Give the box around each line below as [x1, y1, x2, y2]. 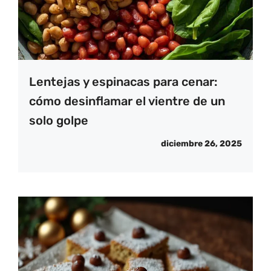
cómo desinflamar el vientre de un [29, 94, 225, 109]
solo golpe [29, 113, 88, 128]
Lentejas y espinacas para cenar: [29, 74, 217, 90]
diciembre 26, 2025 [161, 139, 242, 149]
